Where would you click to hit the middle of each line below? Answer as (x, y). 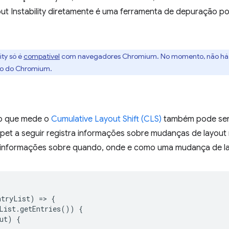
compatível (42, 56)
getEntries (40, 209)
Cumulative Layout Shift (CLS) (106, 119)
